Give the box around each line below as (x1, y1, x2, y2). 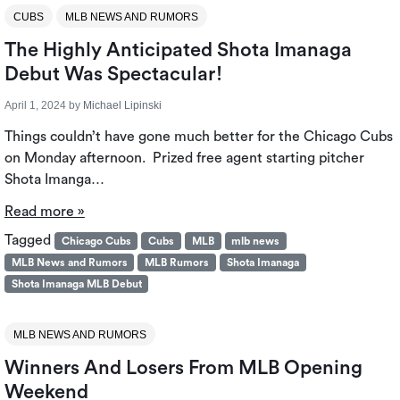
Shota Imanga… (4, 172, 104, 187)
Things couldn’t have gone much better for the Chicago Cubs (4, 129, 393, 145)
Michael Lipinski (82, 99, 162, 112)
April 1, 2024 (4, 99, 66, 112)
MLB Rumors (145, 257, 210, 269)
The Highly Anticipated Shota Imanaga (4, 40, 352, 61)
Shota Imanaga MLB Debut (11, 279, 142, 290)
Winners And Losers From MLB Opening (4, 358, 362, 379)
